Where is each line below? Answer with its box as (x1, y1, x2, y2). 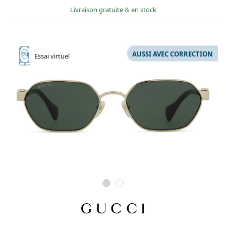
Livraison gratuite (70, 5, 125, 15)
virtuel (50, 51, 70, 61)
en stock (131, 5, 156, 15)
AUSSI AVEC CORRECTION (132, 49, 213, 59)
